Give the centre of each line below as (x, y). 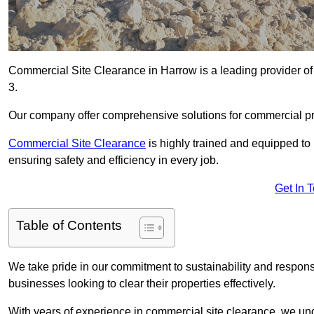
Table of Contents (69, 226)
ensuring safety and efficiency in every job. (114, 161)
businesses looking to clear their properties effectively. (142, 284)
